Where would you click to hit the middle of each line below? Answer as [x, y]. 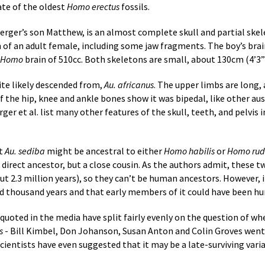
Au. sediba [25, 151]
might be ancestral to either [104, 151]
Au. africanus [129, 85]
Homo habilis [189, 151]
